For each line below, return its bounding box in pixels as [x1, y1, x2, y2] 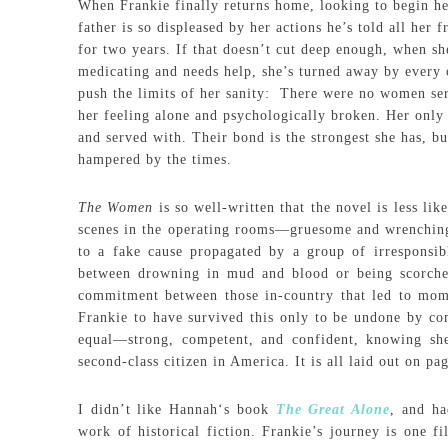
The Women [78, 200, 154, 215]
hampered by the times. [78, 152, 232, 167]
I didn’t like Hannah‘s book [78, 402, 276, 417]
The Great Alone [275, 402, 391, 417]
